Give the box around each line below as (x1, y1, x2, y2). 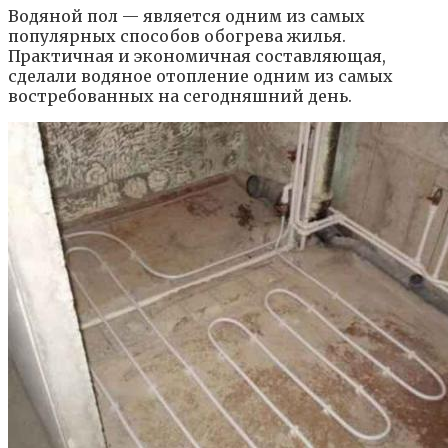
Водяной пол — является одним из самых (8, 5, 365, 26)
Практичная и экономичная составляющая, (8, 45, 386, 66)
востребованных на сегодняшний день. (8, 85, 352, 106)
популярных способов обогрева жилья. (8, 25, 346, 46)
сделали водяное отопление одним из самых (8, 65, 393, 86)
